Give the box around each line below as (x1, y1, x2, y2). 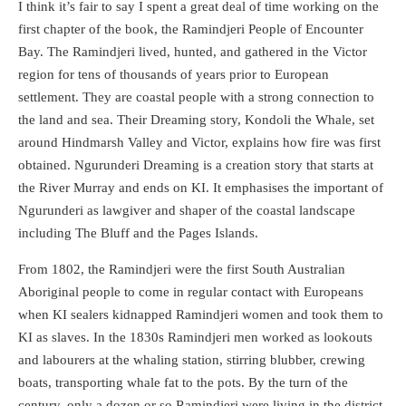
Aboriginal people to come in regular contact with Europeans (18, 284, 363, 299)
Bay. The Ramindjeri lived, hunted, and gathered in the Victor (18, 43, 367, 59)
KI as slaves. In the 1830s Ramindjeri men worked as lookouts (18, 329, 372, 344)
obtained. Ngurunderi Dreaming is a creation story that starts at (18, 157, 373, 172)
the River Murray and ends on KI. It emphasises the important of (18, 179, 383, 195)
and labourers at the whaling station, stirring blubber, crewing (18, 352, 365, 367)
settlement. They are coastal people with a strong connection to (18, 89, 374, 104)
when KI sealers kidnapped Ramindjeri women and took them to (18, 306, 383, 322)
